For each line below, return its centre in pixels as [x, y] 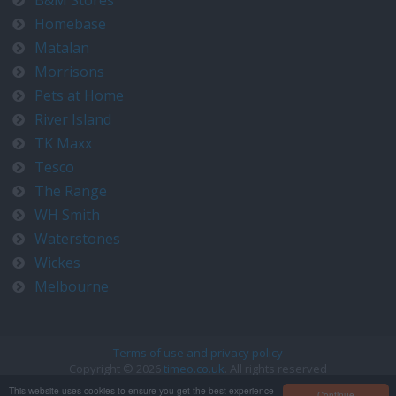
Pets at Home [79, 95]
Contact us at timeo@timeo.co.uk [198, 385]
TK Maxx [63, 143]
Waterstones [77, 239]
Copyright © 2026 [116, 369]
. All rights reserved [276, 369]
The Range [71, 191]
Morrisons [69, 72]
